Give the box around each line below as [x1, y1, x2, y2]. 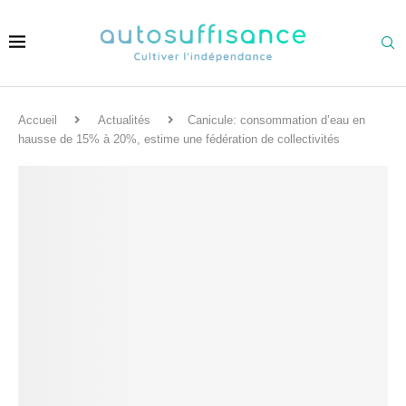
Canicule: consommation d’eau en [188, 113, 365, 127]
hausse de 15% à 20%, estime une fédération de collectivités [18, 132, 340, 146]
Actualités [98, 113, 150, 127]
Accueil [18, 113, 57, 127]
